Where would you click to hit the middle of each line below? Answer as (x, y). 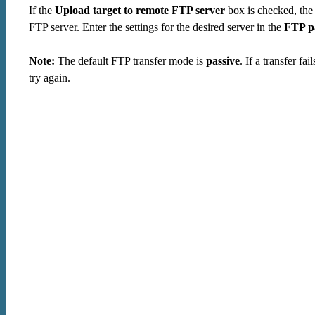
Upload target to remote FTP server (140, 11)
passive (223, 61)
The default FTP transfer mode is (130, 61)
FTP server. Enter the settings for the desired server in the (156, 27)
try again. (50, 78)
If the (42, 11)
